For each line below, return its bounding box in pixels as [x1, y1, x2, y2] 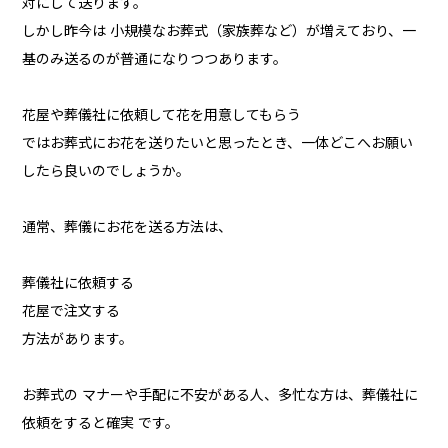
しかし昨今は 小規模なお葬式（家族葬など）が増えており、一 [22, 23, 417, 40]
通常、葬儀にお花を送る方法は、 [22, 219, 233, 236]
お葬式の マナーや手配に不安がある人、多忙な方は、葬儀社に [22, 387, 419, 404]
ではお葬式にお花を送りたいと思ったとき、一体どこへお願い [22, 135, 414, 152]
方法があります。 [22, 331, 134, 348]
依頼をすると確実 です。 [22, 415, 180, 432]
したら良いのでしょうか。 [22, 163, 191, 180]
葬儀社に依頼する [22, 275, 135, 292]
